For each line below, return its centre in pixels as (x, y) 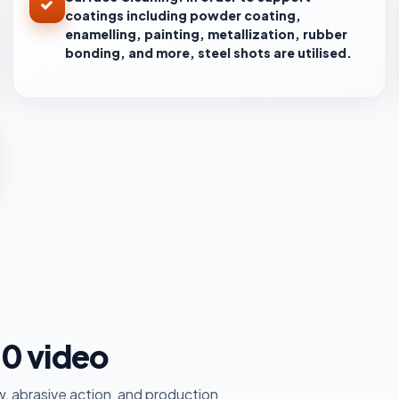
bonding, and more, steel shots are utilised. (208, 52)
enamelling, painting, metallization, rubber (206, 33)
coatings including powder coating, (183, 15)
